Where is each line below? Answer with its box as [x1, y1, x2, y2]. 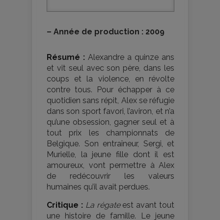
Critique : [47, 200, 83, 210]
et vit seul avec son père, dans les [47, 63, 174, 73]
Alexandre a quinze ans [85, 53, 174, 62]
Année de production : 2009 [52, 27, 165, 37]
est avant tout [120, 200, 175, 210]
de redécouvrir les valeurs [47, 171, 174, 181]
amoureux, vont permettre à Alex [47, 161, 174, 170]
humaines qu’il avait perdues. [47, 182, 150, 192]
